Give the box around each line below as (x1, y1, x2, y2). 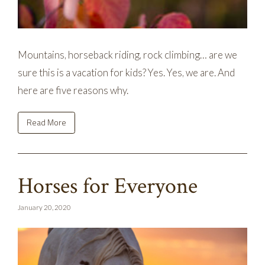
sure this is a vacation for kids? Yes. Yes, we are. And (18, 66, 235, 79)
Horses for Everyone (18, 171, 198, 201)
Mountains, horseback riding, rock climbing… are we (18, 48, 237, 61)
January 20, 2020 (18, 202, 71, 211)
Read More (27, 116, 66, 129)
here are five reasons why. (18, 83, 128, 96)
